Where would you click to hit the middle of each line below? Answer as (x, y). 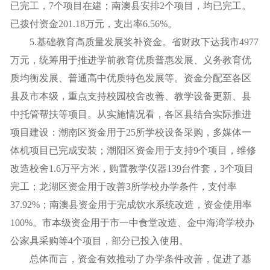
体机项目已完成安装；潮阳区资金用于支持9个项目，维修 (133, 150)
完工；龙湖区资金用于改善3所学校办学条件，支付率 (124, 187)
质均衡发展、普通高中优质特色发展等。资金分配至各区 (131, 78)
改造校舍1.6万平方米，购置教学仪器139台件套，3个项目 (132, 168)
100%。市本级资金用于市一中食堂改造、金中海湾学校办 (132, 223)
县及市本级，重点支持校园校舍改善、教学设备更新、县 (131, 96)
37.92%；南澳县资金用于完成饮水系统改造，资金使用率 (131, 205)
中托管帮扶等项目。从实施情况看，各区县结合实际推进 (131, 114)
